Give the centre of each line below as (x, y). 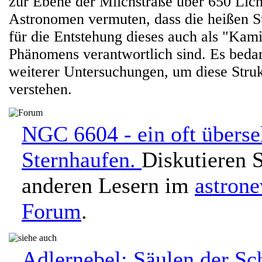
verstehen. (40, 89)
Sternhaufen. (82, 160)
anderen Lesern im (108, 185)
